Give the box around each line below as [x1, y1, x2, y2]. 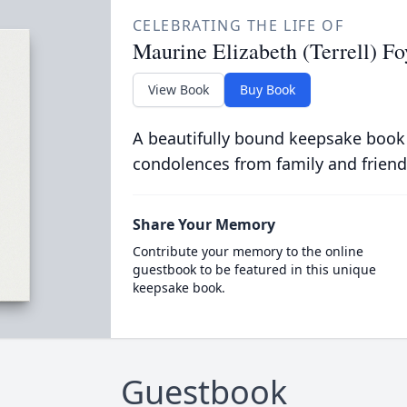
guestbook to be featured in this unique [132, 261, 376, 278]
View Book [147, 81, 209, 98]
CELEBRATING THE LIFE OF [132, 15, 344, 35]
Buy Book [239, 81, 295, 98]
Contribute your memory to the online [132, 243, 363, 260]
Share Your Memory [132, 214, 275, 234]
